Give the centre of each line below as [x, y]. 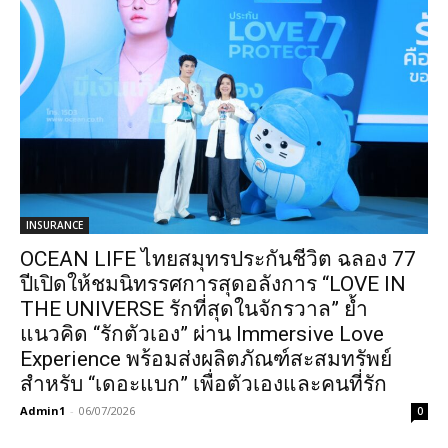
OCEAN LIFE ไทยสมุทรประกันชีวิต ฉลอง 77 [218, 258]
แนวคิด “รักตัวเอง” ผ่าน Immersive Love [202, 333]
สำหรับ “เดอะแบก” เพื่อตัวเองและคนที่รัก [203, 383]
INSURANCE [54, 224]
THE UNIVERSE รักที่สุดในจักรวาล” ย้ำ [194, 308]
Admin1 [42, 410]
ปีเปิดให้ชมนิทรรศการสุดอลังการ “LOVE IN [213, 283]
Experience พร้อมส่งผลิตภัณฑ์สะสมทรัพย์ [206, 358]
